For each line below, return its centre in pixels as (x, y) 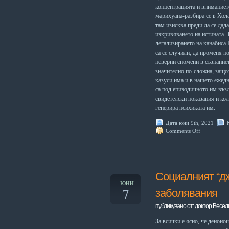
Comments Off (183, 131)
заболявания (186, 193)
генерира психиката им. (185, 108)
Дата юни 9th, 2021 (190, 123)
